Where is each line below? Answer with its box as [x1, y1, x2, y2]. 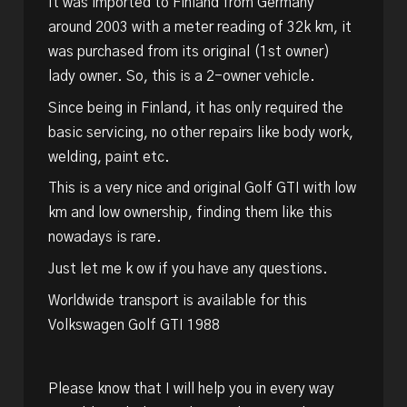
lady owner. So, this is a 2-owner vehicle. [47, 69, 315, 84]
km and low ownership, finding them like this [47, 206, 333, 221]
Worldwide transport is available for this [47, 293, 307, 308]
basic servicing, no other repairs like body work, [47, 125, 353, 140]
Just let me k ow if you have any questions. [47, 263, 328, 277]
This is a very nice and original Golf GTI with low [47, 182, 356, 196]
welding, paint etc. [47, 150, 170, 164]
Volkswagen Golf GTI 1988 [47, 318, 220, 333]
